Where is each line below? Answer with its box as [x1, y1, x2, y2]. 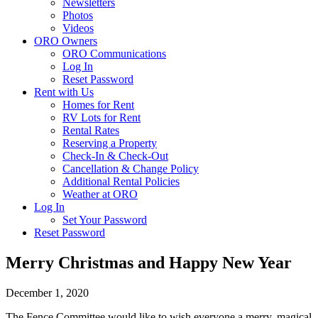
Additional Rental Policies [62, 175, 180, 187]
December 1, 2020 [6, 286, 89, 299]
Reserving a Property [62, 137, 157, 149]
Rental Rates [62, 124, 119, 136]
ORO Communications [62, 48, 166, 60]
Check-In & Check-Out [62, 150, 168, 162]
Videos [62, 22, 94, 34]
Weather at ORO [62, 188, 138, 200]
